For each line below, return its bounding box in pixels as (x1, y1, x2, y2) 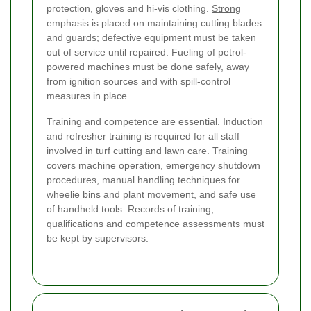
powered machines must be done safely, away (47, 61, 249, 73)
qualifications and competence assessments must (47, 218, 264, 230)
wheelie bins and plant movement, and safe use (47, 189, 256, 201)
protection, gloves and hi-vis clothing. (47, 3, 212, 15)
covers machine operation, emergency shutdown (47, 160, 260, 171)
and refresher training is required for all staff (47, 131, 239, 142)
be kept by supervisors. (47, 233, 149, 244)
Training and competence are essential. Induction (47, 116, 263, 128)
